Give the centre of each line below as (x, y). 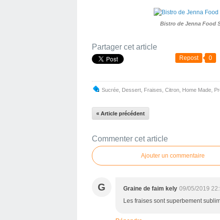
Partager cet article (124, 47)
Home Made (197, 90)
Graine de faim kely (150, 189)
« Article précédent (121, 113)
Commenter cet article (130, 139)
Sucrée (110, 90)
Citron (172, 90)
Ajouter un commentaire (173, 156)
